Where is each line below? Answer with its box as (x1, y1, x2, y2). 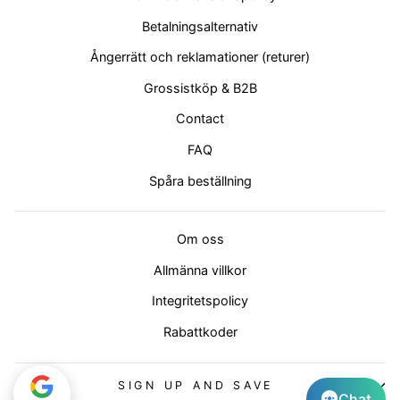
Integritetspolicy (152, 293, 248, 309)
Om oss (176, 231, 224, 247)
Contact (176, 111, 224, 127)
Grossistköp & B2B (143, 79, 257, 96)
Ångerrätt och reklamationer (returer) (90, 49, 310, 65)
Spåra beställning (148, 172, 252, 188)
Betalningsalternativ (142, 18, 258, 34)
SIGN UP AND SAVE (117, 378, 274, 392)
